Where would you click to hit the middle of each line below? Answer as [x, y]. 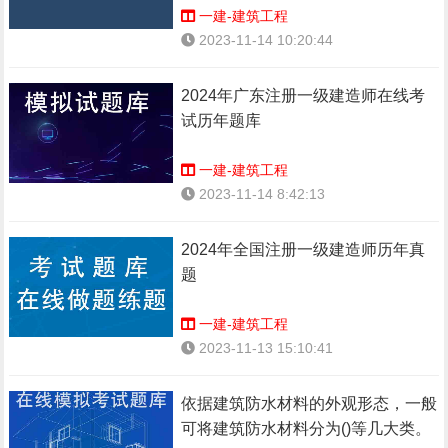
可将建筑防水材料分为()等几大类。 [306, 428]
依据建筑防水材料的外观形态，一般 [309, 403]
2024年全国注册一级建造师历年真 [303, 249]
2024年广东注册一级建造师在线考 [303, 95]
